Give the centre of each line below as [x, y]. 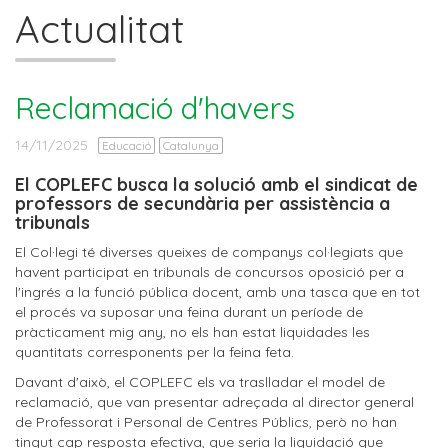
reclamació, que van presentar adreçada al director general [214, 402]
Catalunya [191, 145]
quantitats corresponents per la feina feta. [154, 352]
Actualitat [99, 29]
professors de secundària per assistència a [202, 203]
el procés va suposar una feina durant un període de [189, 312]
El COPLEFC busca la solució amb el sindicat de [216, 184]
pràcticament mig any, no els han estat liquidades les [192, 332]
